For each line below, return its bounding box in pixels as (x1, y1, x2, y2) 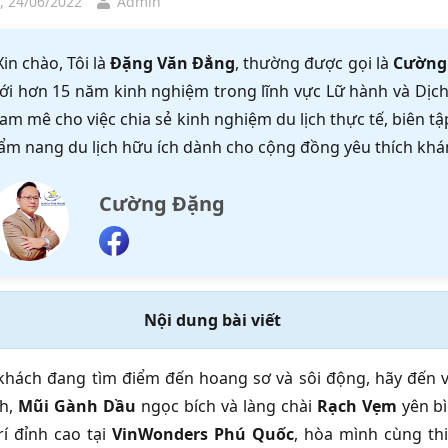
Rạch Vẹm (316, 394, 397, 417)
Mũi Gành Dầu (17, 394, 136, 417)
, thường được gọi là (235, 52, 393, 75)
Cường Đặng (99, 190, 225, 218)
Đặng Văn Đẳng (110, 52, 236, 75)
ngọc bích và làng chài (135, 394, 317, 417)
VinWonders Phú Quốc (112, 422, 294, 445)
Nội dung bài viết (143, 308, 281, 331)
